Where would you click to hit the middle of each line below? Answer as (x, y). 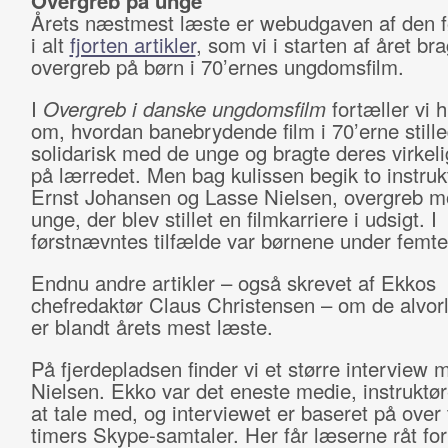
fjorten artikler (132, 44)
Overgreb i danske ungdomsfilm (184, 108)
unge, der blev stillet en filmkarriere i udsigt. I (233, 218)
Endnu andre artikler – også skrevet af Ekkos (233, 282)
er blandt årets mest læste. (151, 326)
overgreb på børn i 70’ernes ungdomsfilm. (217, 66)
